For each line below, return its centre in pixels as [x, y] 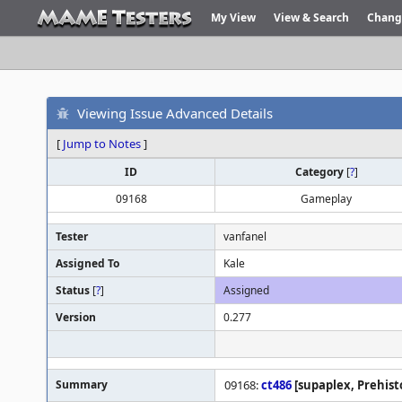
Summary [82, 385]
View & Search [311, 17]
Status [74, 290]
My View [233, 17]
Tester [72, 236]
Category [320, 172]
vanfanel [245, 236]
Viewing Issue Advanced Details [175, 113]
